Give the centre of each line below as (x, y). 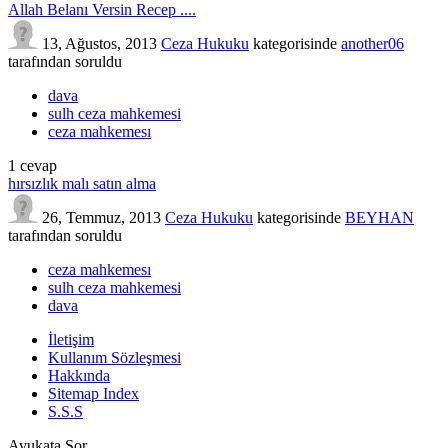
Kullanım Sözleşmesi (114, 358)
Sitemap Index (93, 394)
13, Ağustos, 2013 (99, 44)
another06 (372, 44)
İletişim (71, 340)
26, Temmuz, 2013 (101, 218)
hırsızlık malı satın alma (82, 184)
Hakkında (79, 376)
